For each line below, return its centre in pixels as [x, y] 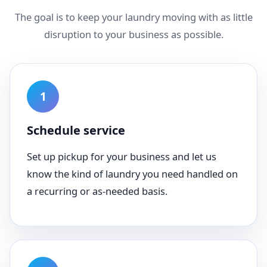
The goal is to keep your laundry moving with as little [133, 17]
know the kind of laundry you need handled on [132, 174]
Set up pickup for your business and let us [122, 156]
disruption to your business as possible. [133, 34]
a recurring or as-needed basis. [97, 191]
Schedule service [76, 130]
